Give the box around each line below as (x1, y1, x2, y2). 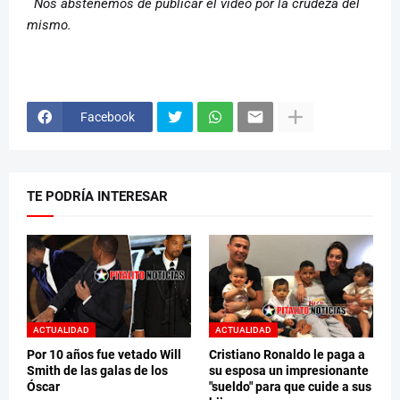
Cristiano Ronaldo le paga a (209, 347, 365, 362)
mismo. (27, 17, 71, 34)
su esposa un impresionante (209, 363, 369, 379)
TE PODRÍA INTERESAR (27, 188, 168, 205)
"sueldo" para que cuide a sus (209, 379, 371, 395)
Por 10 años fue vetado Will (27, 347, 181, 362)
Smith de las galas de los (27, 363, 168, 379)
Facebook (80, 109, 135, 124)
